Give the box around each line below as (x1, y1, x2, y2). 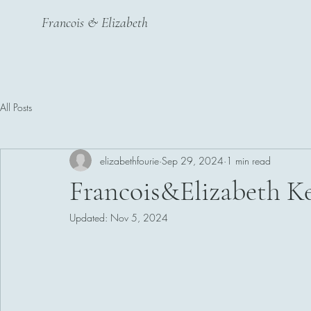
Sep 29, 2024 (162, 153, 224, 167)
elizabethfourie (100, 153, 159, 167)
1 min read (226, 153, 271, 167)
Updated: (69, 211, 110, 224)
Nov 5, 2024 (110, 211, 168, 224)
